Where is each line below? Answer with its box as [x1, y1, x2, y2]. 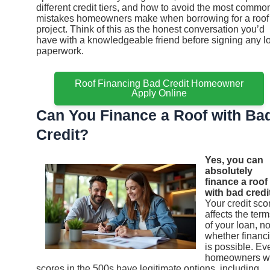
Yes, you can [205, 154, 263, 165]
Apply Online [131, 88, 187, 99]
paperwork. [36, 45, 84, 56]
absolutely [205, 165, 253, 176]
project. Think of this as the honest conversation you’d [36, 24, 265, 34]
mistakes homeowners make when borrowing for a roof [36, 13, 269, 24]
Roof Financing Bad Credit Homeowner [75, 78, 243, 89]
